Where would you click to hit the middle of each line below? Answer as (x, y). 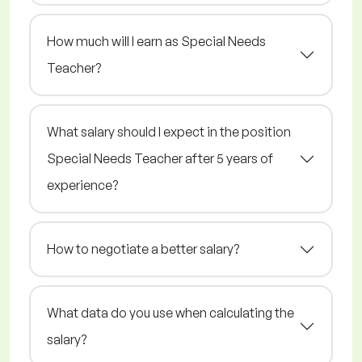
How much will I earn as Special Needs (156, 42)
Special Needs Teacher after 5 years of (160, 159)
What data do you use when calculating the (170, 313)
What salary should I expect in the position (169, 132)
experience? (82, 185)
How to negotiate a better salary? (143, 249)
